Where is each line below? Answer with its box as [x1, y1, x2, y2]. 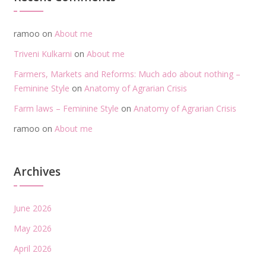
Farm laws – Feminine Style [13, 102, 119, 114]
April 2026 [13, 242, 52, 254]
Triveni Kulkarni [13, 47, 72, 59]
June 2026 [13, 202, 52, 214]
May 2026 [13, 222, 52, 234]
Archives [13, 163, 61, 179]
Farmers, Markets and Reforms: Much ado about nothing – [13, 68, 240, 80]
